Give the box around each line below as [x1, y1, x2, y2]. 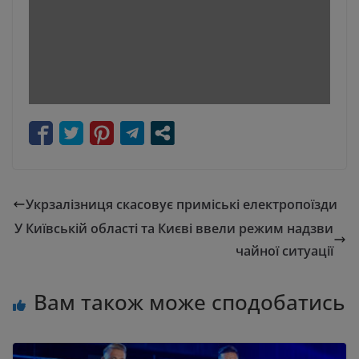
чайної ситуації [236, 241, 333, 260]
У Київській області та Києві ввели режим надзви [14, 219, 333, 237]
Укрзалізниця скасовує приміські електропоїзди [26, 195, 337, 213]
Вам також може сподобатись [34, 287, 345, 317]
